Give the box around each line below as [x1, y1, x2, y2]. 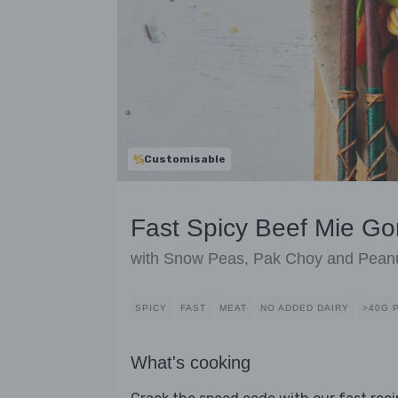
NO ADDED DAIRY [260, 303, 349, 314]
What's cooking [131, 353, 251, 373]
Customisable [144, 153, 226, 165]
